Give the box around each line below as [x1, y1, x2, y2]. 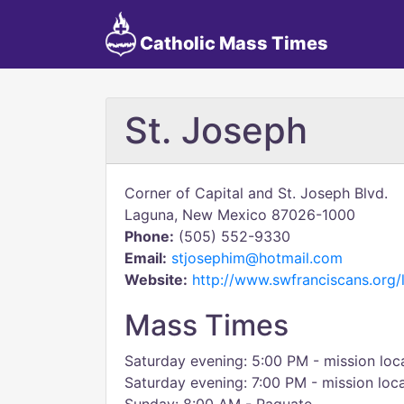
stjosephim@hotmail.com [171, 249, 343, 267]
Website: [124, 271, 188, 289]
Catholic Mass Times [135, 32, 328, 54]
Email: [124, 249, 167, 267]
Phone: [124, 227, 174, 245]
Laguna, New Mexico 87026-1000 [124, 206, 355, 224]
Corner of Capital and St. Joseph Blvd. [124, 184, 388, 202]
